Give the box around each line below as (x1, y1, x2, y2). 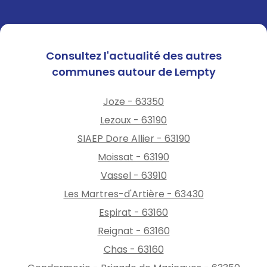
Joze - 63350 (103, 94, 164, 108)
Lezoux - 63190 (100, 113, 167, 127)
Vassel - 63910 (100, 168, 167, 182)
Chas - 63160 (103, 242, 164, 256)
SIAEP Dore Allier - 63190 (77, 131, 190, 145)
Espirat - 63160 (99, 205, 168, 219)
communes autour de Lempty (51, 64, 216, 79)
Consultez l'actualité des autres (45, 48, 222, 63)
